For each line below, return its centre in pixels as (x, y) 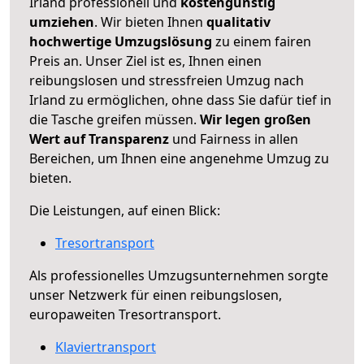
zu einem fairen (262, 41)
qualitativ (238, 22)
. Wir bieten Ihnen (150, 22)
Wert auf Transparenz (99, 139)
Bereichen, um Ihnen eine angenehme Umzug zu (179, 158)
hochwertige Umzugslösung (121, 41)
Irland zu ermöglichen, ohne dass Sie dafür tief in (180, 100)
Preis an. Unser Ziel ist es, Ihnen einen (145, 61)
